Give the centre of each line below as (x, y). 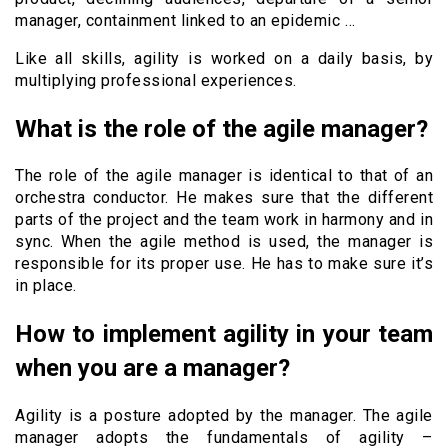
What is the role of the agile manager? (221, 128)
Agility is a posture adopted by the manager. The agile (224, 416)
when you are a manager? (152, 368)
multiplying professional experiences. (156, 80)
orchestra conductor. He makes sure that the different (224, 198)
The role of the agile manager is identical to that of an (224, 176)
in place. (46, 286)
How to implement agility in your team (224, 334)
